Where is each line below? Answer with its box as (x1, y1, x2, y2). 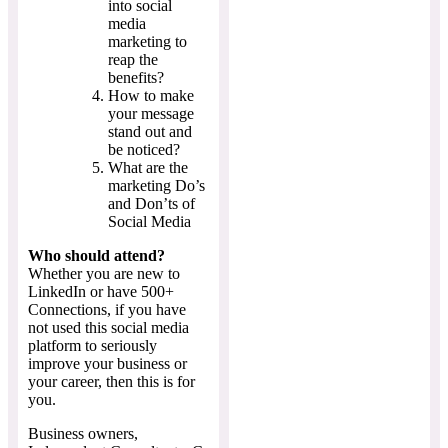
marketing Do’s (108, 176, 205, 194)
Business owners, (28, 424, 138, 442)
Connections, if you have (28, 300, 186, 318)
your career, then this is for (28, 372, 195, 390)
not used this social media (28, 318, 189, 336)
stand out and (108, 122, 192, 140)
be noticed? (108, 140, 180, 158)
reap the (108, 50, 158, 68)
